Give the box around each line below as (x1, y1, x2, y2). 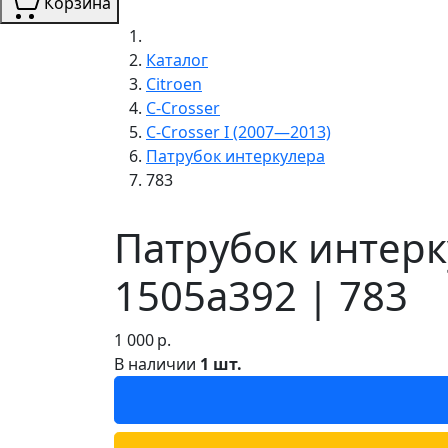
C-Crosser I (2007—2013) (146, 120, 331, 143)
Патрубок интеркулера (146, 144, 325, 167)
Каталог (146, 48, 208, 71)
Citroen (146, 72, 202, 95)
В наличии (114, 352, 200, 375)
